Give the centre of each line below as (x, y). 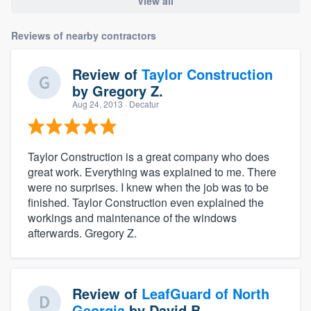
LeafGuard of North (205, 293)
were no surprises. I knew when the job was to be (148, 187)
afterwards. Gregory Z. (82, 233)
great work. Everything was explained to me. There (152, 171)
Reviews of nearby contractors (84, 35)
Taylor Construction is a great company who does (149, 156)
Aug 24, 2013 (98, 103)
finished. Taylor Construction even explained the (146, 202)
